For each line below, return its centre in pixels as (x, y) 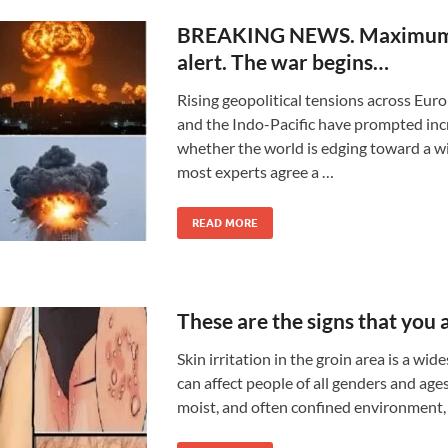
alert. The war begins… (282, 61)
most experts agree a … (255, 171)
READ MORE (224, 223)
